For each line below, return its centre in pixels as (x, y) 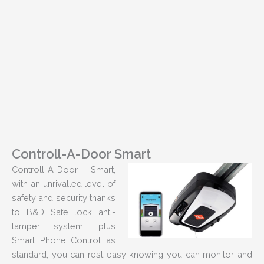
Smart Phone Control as (64, 240)
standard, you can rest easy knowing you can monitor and (132, 255)
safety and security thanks (64, 198)
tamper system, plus (64, 226)
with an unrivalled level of (64, 184)
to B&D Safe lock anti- (64, 212)
